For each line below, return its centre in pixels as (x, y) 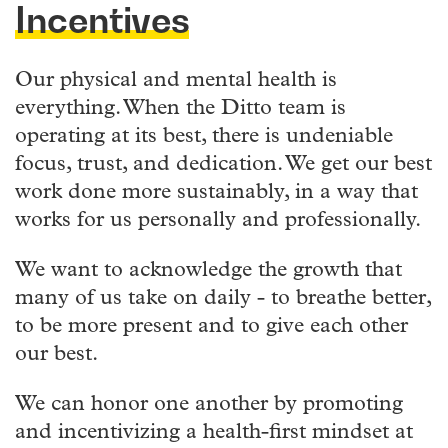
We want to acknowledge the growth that (208, 270)
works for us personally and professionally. (218, 220)
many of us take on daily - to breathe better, (223, 298)
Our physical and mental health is (176, 80)
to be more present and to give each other (211, 326)
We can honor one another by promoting (209, 404)
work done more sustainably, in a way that (216, 192)
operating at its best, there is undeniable (204, 136)
